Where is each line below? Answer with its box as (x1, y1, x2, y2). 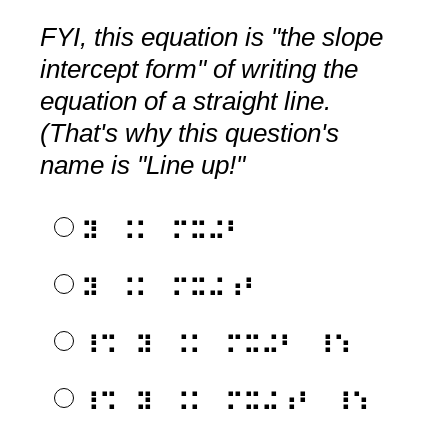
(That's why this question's (40, 117, 339, 148)
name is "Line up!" (40, 149, 245, 180)
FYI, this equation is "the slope (40, 21, 383, 52)
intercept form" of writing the (40, 53, 358, 84)
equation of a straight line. (40, 85, 331, 116)
